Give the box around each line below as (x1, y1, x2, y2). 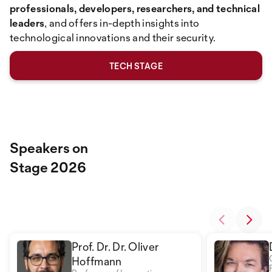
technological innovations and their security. (10, 31, 216, 44)
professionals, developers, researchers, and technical (10, 2, 260, 15)
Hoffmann (72, 254, 122, 268)
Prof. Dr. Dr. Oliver (72, 240, 159, 253)
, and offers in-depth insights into (44, 16, 200, 29)
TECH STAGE (109, 61, 163, 71)
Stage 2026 (10, 158, 86, 176)
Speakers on (10, 139, 88, 157)
